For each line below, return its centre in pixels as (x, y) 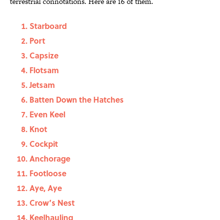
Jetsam (42, 85)
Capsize (44, 55)
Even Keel (47, 114)
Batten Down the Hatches (77, 100)
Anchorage (50, 159)
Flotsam (44, 70)
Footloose (48, 173)
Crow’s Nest (52, 203)
